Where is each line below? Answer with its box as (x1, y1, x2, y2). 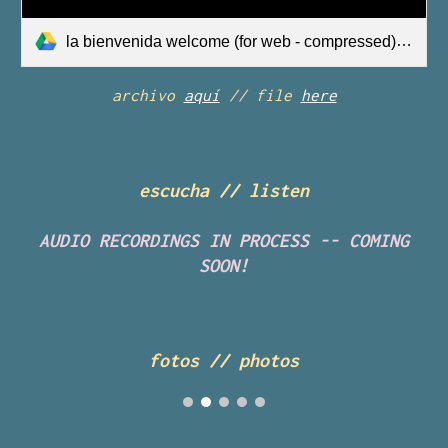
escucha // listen (139, 180, 309, 201)
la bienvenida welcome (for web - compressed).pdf (66, 32, 397, 50)
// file (219, 85, 301, 104)
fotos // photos (149, 350, 299, 371)
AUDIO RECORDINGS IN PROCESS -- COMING (39, 230, 409, 251)
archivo (111, 85, 184, 104)
